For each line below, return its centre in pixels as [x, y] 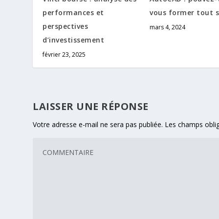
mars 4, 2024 [167, 27]
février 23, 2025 [64, 55]
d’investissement [74, 40]
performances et [73, 13]
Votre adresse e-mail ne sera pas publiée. [98, 125]
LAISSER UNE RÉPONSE [91, 107]
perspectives [66, 26]
